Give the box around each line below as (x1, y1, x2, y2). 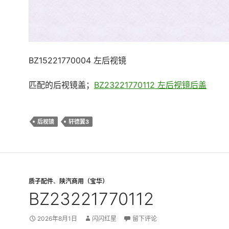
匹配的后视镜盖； (29, 80, 94, 90)
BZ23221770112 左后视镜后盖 (94, 80, 207, 90)
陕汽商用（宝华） (59, 177, 108, 186)
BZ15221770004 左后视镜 (29, 55, 126, 66)
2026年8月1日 (37, 215, 77, 223)
